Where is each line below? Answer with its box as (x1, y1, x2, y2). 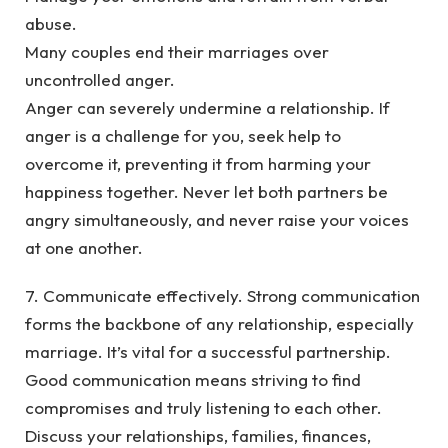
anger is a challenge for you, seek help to (25, 124, 341, 146)
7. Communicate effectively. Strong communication (25, 285, 420, 307)
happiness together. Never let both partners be (25, 180, 388, 202)
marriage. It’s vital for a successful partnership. (25, 341, 391, 363)
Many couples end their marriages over (25, 40, 329, 62)
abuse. (25, 12, 77, 34)
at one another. (25, 236, 143, 258)
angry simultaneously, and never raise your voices (25, 208, 409, 230)
